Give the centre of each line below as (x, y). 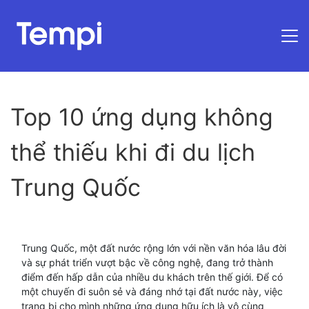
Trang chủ (268, 84)
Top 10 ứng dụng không (142, 117)
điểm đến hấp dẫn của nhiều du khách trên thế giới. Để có (152, 277)
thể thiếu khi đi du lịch (133, 152)
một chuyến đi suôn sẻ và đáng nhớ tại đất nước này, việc (152, 291)
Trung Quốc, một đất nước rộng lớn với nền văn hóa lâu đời (154, 248)
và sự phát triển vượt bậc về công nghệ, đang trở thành (147, 262)
